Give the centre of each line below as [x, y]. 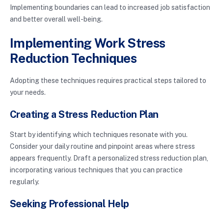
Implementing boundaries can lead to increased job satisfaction [110, 8]
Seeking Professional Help [69, 204]
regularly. [25, 182]
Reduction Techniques [73, 58]
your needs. [28, 93]
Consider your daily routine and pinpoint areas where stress [102, 147]
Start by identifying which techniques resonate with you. [99, 135]
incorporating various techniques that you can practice [96, 170]
